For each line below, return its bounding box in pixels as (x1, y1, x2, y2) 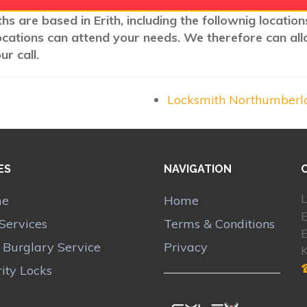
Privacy (164, 239, 208, 256)
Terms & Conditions (164, 216, 275, 232)
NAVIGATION (164, 162, 232, 176)
